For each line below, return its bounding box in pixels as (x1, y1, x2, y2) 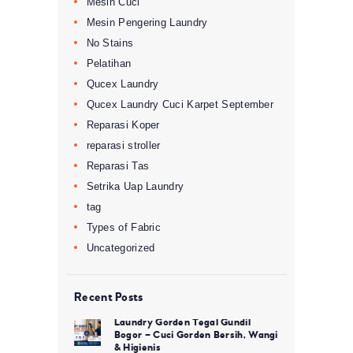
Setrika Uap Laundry (86, 180, 184, 192)
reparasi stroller (86, 139, 161, 151)
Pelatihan (86, 57, 132, 69)
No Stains (86, 36, 134, 49)
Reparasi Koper (86, 118, 160, 131)
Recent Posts (74, 289, 143, 305)
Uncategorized (86, 241, 155, 254)
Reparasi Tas (86, 159, 150, 172)
